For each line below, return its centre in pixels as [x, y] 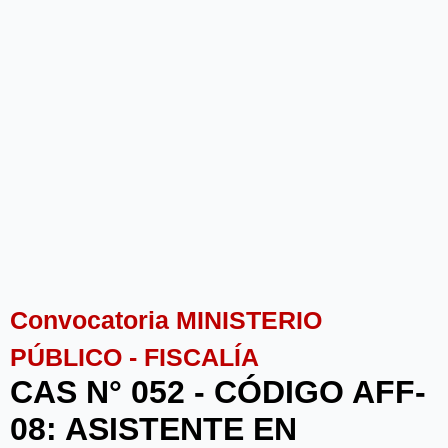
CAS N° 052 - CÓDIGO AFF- [218, 391]
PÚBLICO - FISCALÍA [134, 356]
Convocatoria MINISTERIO [166, 319]
